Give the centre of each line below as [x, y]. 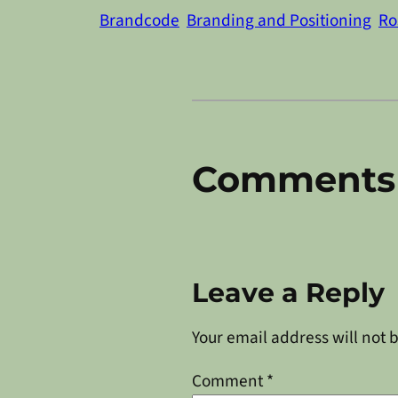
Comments [294, 179]
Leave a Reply [288, 293]
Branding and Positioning [279, 20]
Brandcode [139, 20]
